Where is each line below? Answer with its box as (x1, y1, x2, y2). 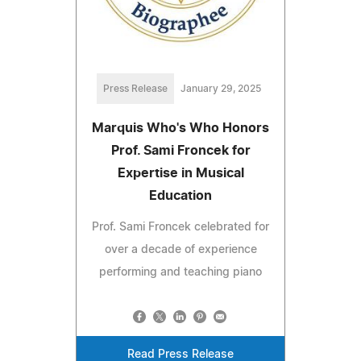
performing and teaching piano (99, 266, 262, 278)
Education (149, 189, 212, 202)
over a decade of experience (104, 243, 257, 255)
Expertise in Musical (117, 166, 244, 180)
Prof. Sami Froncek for (110, 143, 251, 157)
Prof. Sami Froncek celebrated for (92, 221, 269, 233)
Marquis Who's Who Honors (92, 121, 269, 135)
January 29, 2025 (180, 83, 261, 93)
